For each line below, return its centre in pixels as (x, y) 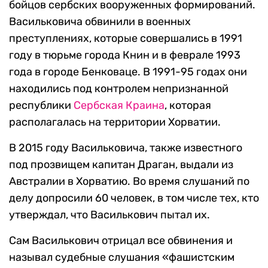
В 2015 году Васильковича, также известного (126, 148)
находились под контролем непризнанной (119, 89)
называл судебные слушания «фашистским (122, 258)
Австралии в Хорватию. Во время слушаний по (129, 182)
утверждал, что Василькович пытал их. (109, 215)
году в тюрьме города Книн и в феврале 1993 (125, 55)
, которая (188, 106)
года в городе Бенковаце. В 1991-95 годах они (128, 72)
